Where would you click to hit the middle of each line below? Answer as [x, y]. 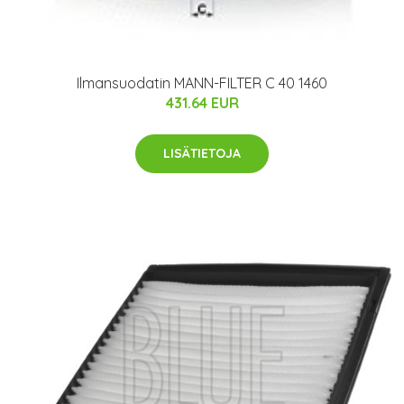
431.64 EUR [202, 102]
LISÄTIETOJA [202, 153]
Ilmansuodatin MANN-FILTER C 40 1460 [202, 83]
